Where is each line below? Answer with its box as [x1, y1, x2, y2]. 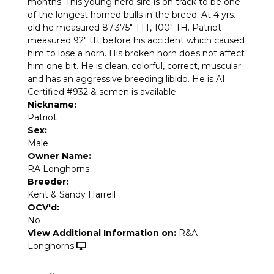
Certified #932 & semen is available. [28, 86, 178, 98]
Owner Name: [28, 150, 91, 162]
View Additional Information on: [28, 228, 176, 239]
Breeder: [28, 176, 68, 188]
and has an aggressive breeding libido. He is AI [28, 73, 225, 85]
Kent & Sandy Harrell [28, 189, 116, 201]
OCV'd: [28, 202, 59, 213]
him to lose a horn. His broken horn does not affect [28, 48, 245, 59]
